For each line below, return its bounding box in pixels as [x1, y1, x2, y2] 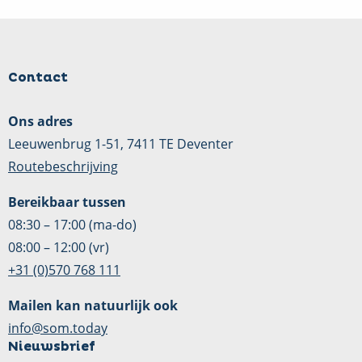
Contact [8, 69, 68, 86]
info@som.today [8, 319, 107, 338]
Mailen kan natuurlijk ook [8, 297, 178, 315]
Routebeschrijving [8, 158, 118, 176]
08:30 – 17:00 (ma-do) [8, 216, 137, 234]
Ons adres [8, 112, 73, 131]
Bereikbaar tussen [8, 193, 126, 212]
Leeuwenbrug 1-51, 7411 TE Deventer [8, 135, 234, 154]
